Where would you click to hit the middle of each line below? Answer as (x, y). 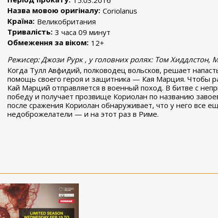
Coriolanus (120, 11)
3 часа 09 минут (83, 32)
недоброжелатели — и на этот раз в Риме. (83, 114)
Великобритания (66, 21)
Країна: (21, 21)
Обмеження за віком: (48, 42)
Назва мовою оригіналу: (54, 10)
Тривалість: (30, 32)
